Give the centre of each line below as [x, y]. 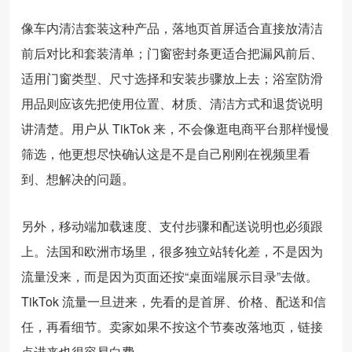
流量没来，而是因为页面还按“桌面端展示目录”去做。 [170, 276]
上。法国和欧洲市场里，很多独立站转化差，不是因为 [172, 251]
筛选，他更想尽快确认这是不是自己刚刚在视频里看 [166, 153]
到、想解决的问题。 [78, 178]
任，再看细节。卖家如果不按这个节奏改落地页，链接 [172, 326]
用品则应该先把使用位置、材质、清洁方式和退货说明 [172, 103]
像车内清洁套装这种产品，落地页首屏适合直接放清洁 [172, 27]
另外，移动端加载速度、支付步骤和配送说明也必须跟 [172, 225]
